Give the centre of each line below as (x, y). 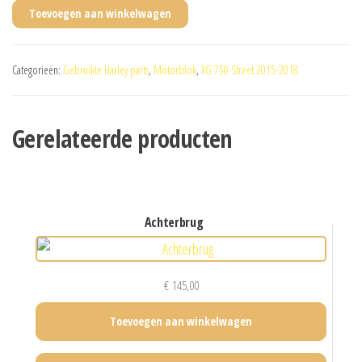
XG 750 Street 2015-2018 (250, 70)
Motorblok (175, 70)
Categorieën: (38, 70)
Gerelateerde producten (122, 139)
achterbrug (177, 223)
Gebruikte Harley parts (106, 70)
